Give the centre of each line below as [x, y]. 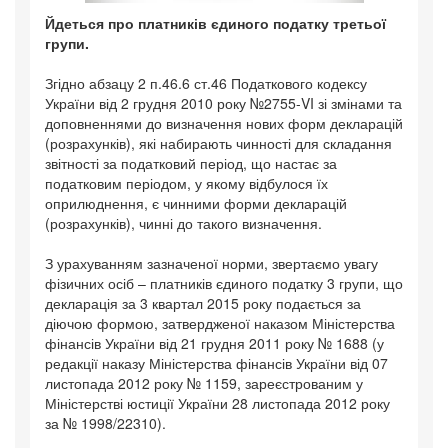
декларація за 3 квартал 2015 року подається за [203, 303]
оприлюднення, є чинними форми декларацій [196, 203]
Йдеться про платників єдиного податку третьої [215, 23]
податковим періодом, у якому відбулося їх [186, 183]
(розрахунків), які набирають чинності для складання [218, 143]
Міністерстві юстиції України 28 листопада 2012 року [217, 403]
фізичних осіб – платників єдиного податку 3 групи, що [224, 283]
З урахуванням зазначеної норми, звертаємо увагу [211, 263]
